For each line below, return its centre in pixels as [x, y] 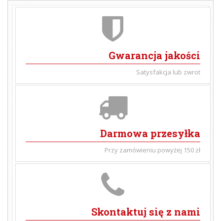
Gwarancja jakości [154, 55]
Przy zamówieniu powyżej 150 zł [152, 150]
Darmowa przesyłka [150, 133]
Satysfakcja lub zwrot [168, 72]
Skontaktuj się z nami [146, 212]
